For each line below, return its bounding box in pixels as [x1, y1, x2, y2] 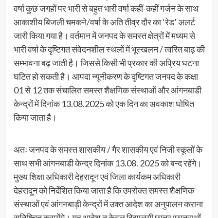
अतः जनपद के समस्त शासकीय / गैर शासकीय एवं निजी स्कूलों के [13, 144, 202, 155]
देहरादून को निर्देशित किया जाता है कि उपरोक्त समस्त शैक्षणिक [13, 184, 194, 196]
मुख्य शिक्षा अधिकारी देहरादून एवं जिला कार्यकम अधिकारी [13, 171, 181, 182]
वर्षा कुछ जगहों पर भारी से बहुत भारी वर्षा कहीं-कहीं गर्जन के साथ [13, 2, 199, 14]
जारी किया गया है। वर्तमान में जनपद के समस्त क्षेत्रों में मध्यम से [13, 30, 195, 41]
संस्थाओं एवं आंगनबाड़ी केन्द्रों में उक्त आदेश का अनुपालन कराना [13, 198, 203, 209]
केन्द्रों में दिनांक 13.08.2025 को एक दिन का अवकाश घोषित [13, 98, 194, 109]
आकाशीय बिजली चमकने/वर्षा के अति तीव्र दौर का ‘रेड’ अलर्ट [13, 16, 195, 27]
